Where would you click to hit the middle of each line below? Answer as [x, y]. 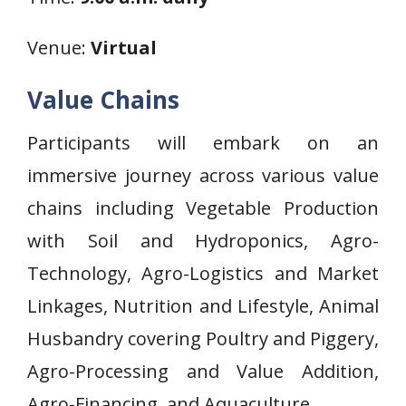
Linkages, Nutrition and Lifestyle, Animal [203, 306]
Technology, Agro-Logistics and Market [203, 273]
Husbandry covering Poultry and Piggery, [203, 338]
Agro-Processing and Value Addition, [203, 371]
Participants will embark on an [203, 143]
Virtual [124, 48]
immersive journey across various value [203, 175]
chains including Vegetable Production [203, 208]
